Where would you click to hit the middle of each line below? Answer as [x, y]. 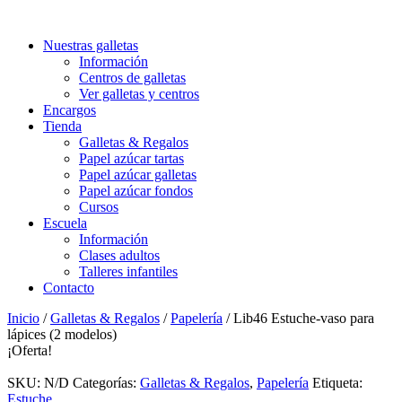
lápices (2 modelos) [62, 334]
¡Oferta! [30, 350]
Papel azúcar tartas [131, 158]
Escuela [65, 223]
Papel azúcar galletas [138, 175]
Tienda [62, 126]
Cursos [99, 207]
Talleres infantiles [128, 271]
